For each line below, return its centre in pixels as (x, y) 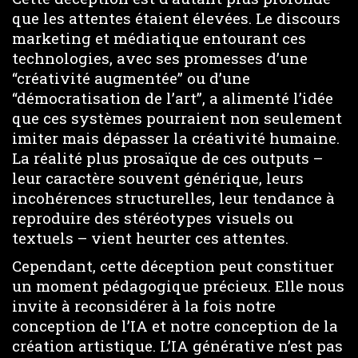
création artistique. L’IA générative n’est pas (177, 345)
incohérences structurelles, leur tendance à (173, 198)
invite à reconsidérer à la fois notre (144, 305)
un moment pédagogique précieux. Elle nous (178, 285)
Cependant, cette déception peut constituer (173, 265)
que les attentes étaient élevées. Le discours (176, 18)
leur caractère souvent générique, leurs (158, 178)
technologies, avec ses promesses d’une (160, 58)
